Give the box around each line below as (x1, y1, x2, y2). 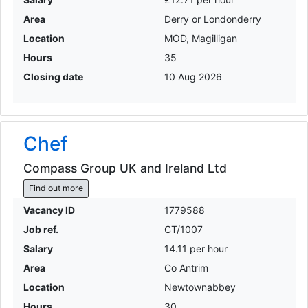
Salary (23, 242, 53, 254)
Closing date (23, 71, 83, 83)
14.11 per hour (164, 242, 228, 254)
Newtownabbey (164, 280, 236, 293)
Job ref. (23, 223, 58, 235)
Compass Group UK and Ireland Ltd (23, 160, 227, 175)
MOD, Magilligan (164, 32, 237, 45)
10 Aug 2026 (164, 71, 222, 83)
